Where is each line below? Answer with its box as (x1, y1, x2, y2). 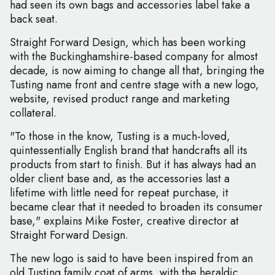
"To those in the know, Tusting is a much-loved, (10, 128, 230, 145)
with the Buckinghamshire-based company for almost (10, 48, 258, 65)
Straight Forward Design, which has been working (10, 34, 246, 51)
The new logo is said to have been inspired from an (10, 250, 253, 267)
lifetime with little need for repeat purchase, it (10, 185, 228, 201)
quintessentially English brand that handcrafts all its (10, 142, 247, 159)
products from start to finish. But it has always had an (10, 157, 256, 173)
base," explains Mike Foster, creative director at (10, 213, 239, 230)
